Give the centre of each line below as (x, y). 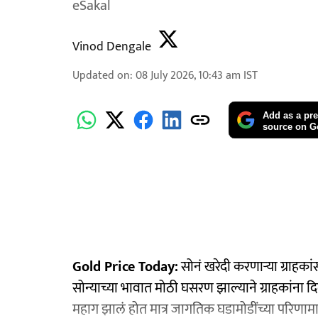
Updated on (101, 76)
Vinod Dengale (112, 47)
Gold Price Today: (125, 267)
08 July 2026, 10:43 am (188, 76)
